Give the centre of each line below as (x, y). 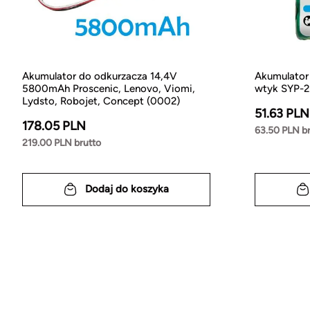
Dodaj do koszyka (127, 189)
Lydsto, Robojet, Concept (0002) (101, 101)
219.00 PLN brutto (62, 143)
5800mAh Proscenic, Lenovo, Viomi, (109, 88)
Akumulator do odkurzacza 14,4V (100, 76)
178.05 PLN (54, 126)
